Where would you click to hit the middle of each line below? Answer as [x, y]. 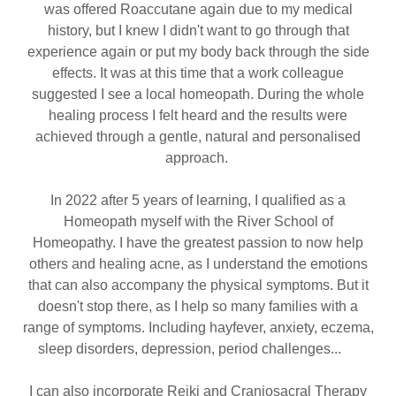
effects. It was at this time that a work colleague [198, 73]
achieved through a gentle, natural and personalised [198, 137]
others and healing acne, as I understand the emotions [198, 264]
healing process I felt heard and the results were [198, 115]
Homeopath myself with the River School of [198, 221]
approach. [198, 158]
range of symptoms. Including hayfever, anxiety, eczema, [198, 327]
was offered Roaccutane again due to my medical [198, 9]
